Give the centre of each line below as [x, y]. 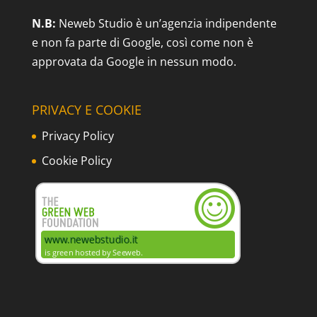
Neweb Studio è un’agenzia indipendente [166, 23]
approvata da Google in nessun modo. [134, 61]
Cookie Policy [76, 161]
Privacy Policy [77, 136]
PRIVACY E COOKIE [86, 110]
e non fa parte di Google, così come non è [142, 42]
